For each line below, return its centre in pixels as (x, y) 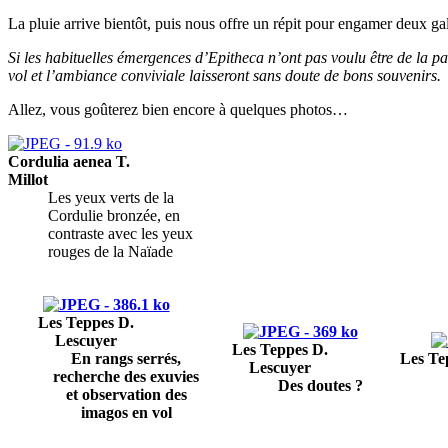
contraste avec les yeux (120, 233)
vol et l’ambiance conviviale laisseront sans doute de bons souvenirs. (224, 75)
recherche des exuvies (126, 376)
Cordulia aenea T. (69, 161)
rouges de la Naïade (110, 251)
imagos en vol (126, 412)
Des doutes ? (320, 385)
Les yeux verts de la (111, 197)
